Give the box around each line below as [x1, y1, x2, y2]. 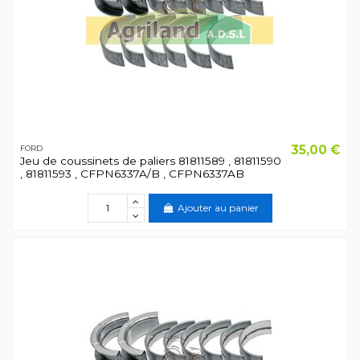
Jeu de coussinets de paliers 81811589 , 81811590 [19, 154, 281, 168]
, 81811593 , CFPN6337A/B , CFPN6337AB [19, 167, 244, 181]
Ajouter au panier [177, 201, 259, 214]
